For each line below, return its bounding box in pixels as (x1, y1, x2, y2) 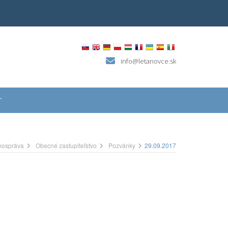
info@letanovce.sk (121, 56, 176, 66)
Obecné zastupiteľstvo (36, 141, 97, 150)
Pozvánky (108, 141, 135, 150)
